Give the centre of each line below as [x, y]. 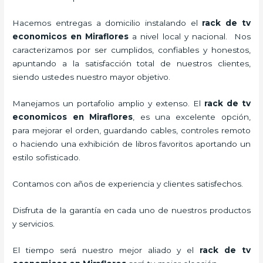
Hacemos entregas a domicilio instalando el [107, 23]
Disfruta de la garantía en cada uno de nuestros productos [131, 210]
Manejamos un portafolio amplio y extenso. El [108, 104]
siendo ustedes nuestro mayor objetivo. [96, 77]
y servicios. [34, 224]
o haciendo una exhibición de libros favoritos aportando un [131, 144]
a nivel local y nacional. [181, 37]
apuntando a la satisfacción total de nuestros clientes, [131, 64]
